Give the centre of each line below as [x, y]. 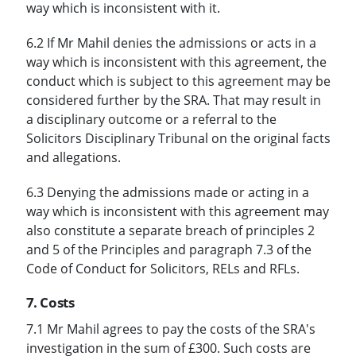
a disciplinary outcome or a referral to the [151, 119]
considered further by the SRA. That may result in [173, 100]
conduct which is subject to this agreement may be [178, 81]
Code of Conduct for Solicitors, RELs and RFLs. [163, 268]
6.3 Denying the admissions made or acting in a [167, 192]
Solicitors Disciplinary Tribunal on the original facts [178, 138]
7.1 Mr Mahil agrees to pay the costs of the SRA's [170, 329]
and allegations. [73, 157]
